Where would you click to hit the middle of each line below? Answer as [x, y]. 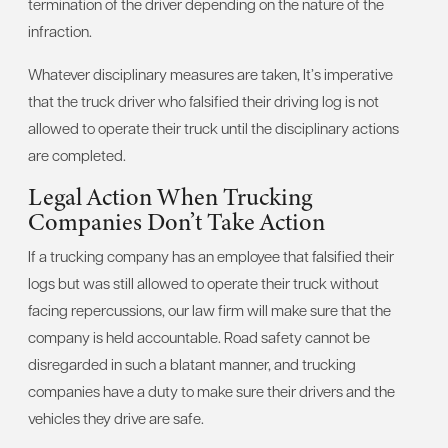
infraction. [60, 30]
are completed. [77, 154]
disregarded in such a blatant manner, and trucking [192, 363]
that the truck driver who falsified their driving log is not [203, 100]
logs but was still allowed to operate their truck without [203, 282]
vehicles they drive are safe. [116, 417]
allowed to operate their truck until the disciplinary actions [213, 127]
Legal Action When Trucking [170, 196]
